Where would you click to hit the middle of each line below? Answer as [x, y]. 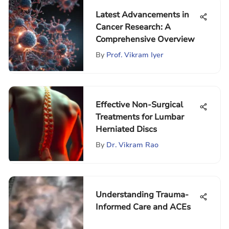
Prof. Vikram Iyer [135, 55]
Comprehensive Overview [145, 39]
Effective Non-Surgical [139, 105]
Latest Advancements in [142, 15]
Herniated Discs [126, 129]
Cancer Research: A [133, 27]
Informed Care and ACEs [143, 207]
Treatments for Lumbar [140, 117]
